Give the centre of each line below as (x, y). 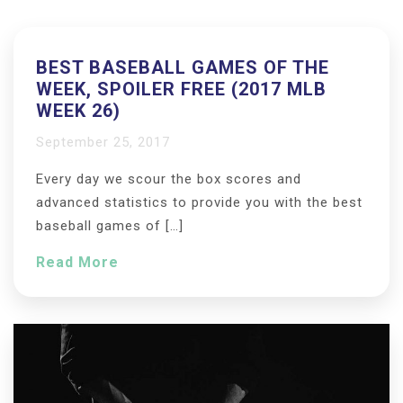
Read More (77, 262)
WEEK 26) (78, 111)
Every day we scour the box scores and (169, 179)
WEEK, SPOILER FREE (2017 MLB (181, 89)
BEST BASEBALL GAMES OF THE (183, 67)
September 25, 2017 (103, 142)
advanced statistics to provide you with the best (199, 202)
